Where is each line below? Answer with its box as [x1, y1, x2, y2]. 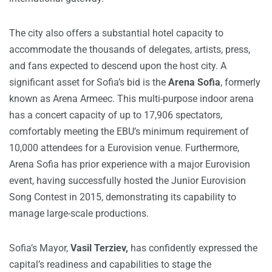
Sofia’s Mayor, [9, 242, 70, 254]
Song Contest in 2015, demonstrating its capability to [9, 191, 236, 203]
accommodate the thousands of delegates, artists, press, [9, 44, 250, 56]
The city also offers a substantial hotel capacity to [9, 27, 223, 39]
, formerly [220, 76, 260, 89]
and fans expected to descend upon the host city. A [9, 60, 226, 72]
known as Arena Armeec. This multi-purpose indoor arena [9, 93, 254, 105]
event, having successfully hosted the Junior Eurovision [9, 175, 246, 187]
